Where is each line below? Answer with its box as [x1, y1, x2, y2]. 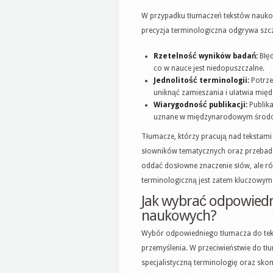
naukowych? [141, 207, 216, 224]
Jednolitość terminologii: [154, 76, 249, 85]
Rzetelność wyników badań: [154, 51, 258, 60]
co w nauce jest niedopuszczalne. [154, 63, 264, 73]
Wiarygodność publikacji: [154, 100, 247, 109]
